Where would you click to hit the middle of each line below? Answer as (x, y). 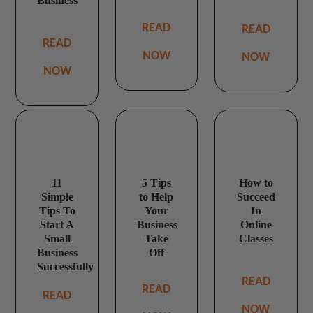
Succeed (256, 197)
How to (256, 183)
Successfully (66, 267)
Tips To (57, 211)
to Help (156, 197)
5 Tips (156, 183)
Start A (57, 225)
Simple (57, 197)
